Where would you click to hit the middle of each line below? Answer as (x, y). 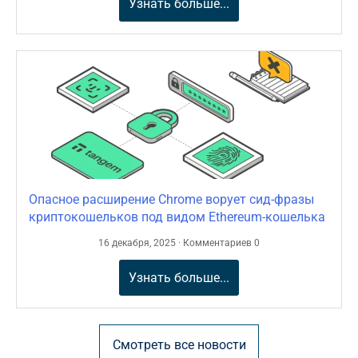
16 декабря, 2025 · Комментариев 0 (179, 243)
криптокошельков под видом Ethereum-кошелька (177, 217)
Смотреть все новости (179, 344)
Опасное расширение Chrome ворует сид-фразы (171, 199)
